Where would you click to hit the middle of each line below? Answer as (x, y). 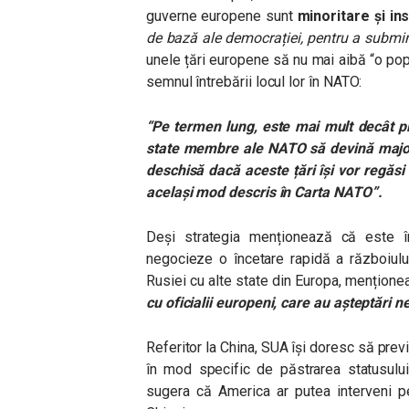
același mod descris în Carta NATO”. (264, 192)
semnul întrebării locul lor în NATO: (254, 82)
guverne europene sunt (220, 16)
